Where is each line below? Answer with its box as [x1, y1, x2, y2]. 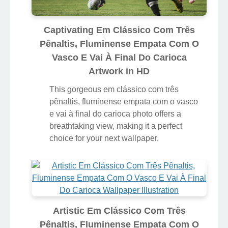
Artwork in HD [89, 66, 150, 76]
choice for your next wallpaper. [49, 133, 159, 142]
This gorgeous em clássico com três [49, 84, 179, 94]
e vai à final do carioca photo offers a [49, 109, 181, 118]
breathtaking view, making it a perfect [49, 121, 182, 130]
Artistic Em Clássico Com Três [52, 205, 186, 216]
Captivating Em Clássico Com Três [43, 24, 195, 35]
